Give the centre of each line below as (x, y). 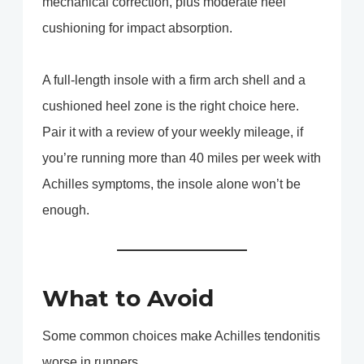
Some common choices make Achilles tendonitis (181, 336)
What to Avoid (128, 299)
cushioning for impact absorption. (137, 28)
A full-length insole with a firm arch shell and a (174, 80)
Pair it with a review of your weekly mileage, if (173, 132)
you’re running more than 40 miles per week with (182, 158)
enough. (66, 210)
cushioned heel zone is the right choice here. (171, 106)
